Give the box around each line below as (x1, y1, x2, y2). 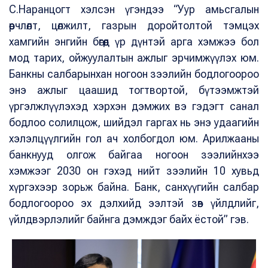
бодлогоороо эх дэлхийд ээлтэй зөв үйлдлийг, (9, 197, 259, 210)
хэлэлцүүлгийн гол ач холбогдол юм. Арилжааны (9, 132, 259, 145)
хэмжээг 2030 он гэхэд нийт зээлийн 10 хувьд (9, 165, 259, 178)
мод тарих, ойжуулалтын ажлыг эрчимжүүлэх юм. (9, 51, 259, 65)
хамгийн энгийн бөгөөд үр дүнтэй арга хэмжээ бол (9, 35, 259, 48)
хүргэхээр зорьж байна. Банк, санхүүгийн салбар (9, 181, 259, 194)
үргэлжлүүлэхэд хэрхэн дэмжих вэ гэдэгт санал (9, 100, 259, 113)
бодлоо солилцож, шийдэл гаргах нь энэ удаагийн (9, 116, 259, 129)
